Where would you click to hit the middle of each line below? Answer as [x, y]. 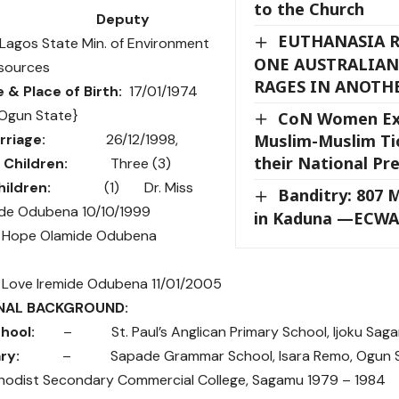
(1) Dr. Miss [122, 187]
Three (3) [119, 163]
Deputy [123, 19]
